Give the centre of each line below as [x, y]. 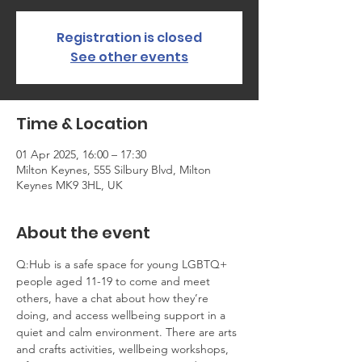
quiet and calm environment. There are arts [128, 332]
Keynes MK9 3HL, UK [69, 185]
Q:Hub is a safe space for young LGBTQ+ [123, 264]
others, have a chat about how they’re [114, 298]
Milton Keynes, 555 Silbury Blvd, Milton [114, 170]
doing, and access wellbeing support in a [122, 315]
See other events [129, 57]
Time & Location [82, 124]
